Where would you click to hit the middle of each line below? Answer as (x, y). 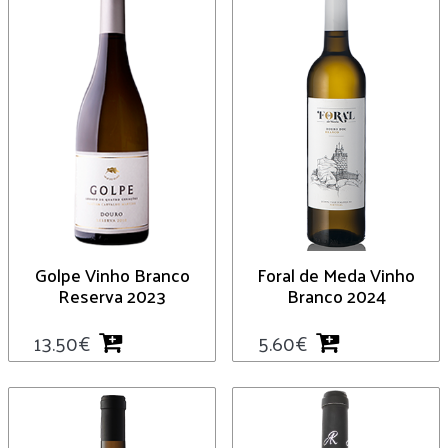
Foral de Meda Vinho (336, 274)
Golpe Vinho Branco (112, 274)
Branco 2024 (336, 295)
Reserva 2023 (112, 295)
